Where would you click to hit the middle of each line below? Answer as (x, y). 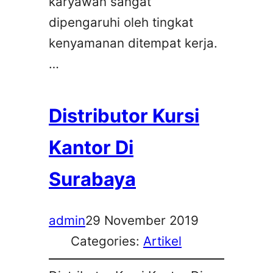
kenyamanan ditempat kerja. (133, 43)
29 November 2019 (142, 221)
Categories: (107, 241)
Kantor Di (91, 147)
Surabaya (92, 179)
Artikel (162, 241)
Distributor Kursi (124, 115)
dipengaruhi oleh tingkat (121, 23)
